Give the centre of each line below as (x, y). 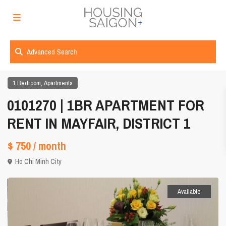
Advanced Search (52, 52)
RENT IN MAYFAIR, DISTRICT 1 (99, 123)
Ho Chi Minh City (39, 162)
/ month (50, 146)
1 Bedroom (27, 83)
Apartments (59, 83)
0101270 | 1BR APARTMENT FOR (106, 105)
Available (189, 192)
